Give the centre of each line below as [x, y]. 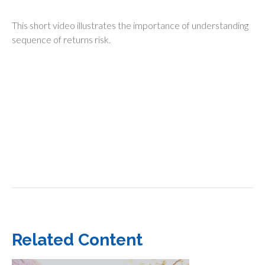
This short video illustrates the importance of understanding [130, 25]
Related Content [77, 240]
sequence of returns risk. [61, 39]
